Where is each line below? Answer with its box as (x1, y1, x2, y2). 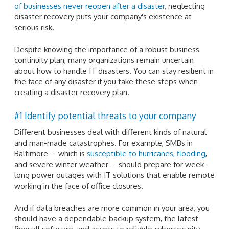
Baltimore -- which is (14, 148, 87, 158)
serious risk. (14, 22, 54, 32)
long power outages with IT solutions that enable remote (14, 170, 215, 180)
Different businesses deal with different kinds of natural (14, 127, 207, 137)
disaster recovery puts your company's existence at (14, 11, 192, 21)
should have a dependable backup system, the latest (14, 214, 198, 224)
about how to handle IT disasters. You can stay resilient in (14, 66, 214, 76)
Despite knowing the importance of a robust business (14, 44, 199, 55)
